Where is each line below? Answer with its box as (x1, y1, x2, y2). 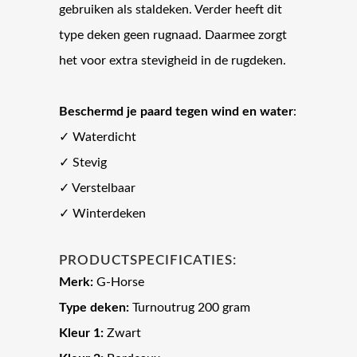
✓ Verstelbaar (59, 182, 135, 195)
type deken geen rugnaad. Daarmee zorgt (59, 29, 287, 42)
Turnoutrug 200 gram (129, 301, 250, 315)
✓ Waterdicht (59, 131, 136, 144)
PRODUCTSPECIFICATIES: (59, 253, 237, 268)
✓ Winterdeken (59, 207, 146, 221)
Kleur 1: (59, 327, 104, 340)
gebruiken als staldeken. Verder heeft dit (59, 3, 282, 17)
